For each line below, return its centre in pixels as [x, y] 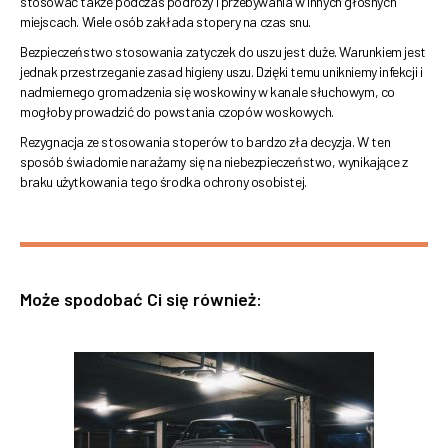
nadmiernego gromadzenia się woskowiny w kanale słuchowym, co [207, 92]
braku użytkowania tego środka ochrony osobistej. [165, 182]
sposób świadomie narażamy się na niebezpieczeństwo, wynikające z [214, 162]
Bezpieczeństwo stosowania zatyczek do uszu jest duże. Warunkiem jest [223, 52]
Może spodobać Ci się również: [141, 299]
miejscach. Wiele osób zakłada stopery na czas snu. [167, 22]
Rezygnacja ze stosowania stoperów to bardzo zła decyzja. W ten [205, 142]
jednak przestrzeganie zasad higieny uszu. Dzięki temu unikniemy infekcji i [221, 72]
